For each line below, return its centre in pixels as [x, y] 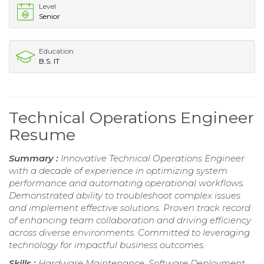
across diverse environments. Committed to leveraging [129, 232]
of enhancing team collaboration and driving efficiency [130, 220]
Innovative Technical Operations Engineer [153, 158]
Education [56, 51]
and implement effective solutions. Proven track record [130, 207]
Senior [49, 16]
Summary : [35, 158]
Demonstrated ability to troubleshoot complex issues [125, 195]
